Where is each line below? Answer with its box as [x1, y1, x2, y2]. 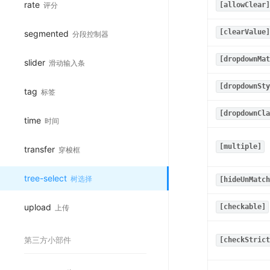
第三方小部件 [24, 235, 71, 245]
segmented [24, 28, 69, 39]
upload [24, 201, 51, 212]
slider [24, 57, 45, 67]
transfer [24, 143, 55, 154]
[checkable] [219, 202, 266, 212]
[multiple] [219, 142, 262, 151]
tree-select [24, 172, 67, 183]
